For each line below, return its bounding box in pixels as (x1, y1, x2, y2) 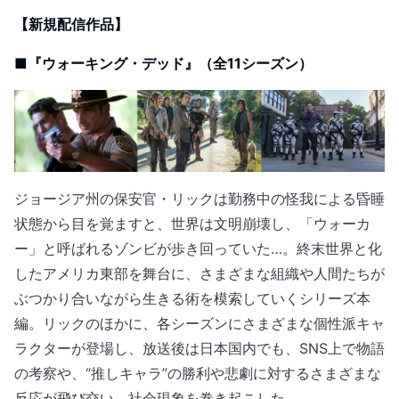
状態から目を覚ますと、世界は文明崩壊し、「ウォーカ (14, 214, 370, 232)
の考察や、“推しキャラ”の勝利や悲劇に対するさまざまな (14, 363, 381, 382)
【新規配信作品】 (14, 14, 128, 33)
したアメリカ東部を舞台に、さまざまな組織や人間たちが (14, 264, 385, 282)
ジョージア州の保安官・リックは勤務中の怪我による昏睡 (14, 189, 385, 208)
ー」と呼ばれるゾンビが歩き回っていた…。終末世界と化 (14, 239, 382, 257)
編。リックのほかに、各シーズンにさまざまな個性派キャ (14, 313, 385, 332)
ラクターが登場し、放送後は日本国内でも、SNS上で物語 (14, 338, 385, 357)
